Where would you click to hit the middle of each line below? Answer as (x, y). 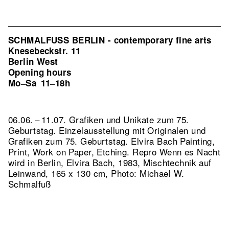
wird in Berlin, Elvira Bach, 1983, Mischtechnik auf (110, 162)
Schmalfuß (30, 184)
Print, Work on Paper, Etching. (71, 152)
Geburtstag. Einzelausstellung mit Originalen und (107, 130)
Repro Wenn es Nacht (177, 152)
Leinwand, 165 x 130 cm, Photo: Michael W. (96, 173)
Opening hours (40, 72)
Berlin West (33, 61)
